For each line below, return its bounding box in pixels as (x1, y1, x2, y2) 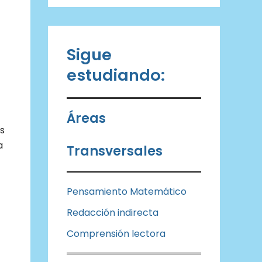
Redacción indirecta (67, 206, 158, 219)
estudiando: (67, 64, 165, 87)
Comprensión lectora (67, 227, 166, 240)
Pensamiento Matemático (67, 185, 187, 198)
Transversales (67, 142, 163, 160)
